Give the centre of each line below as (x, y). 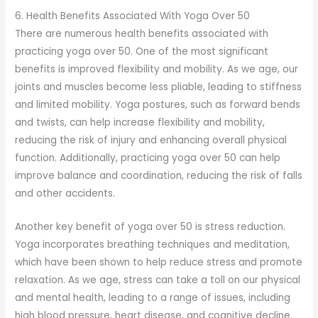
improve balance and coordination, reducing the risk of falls (159, 175)
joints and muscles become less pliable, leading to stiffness (159, 87)
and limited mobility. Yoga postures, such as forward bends (158, 104)
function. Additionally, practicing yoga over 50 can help (148, 158)
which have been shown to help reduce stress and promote (159, 262)
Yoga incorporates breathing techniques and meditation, (153, 244)
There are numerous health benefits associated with (142, 33)
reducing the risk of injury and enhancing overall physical (151, 140)
